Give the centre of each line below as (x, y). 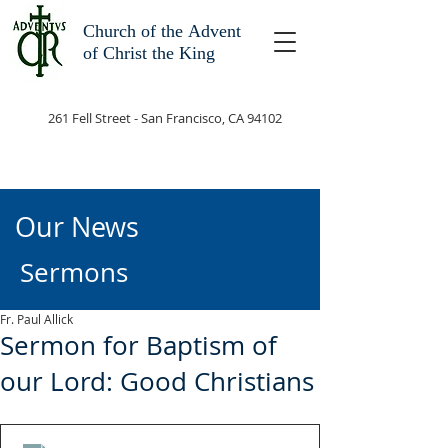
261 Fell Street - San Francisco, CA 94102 (165, 118)
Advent (214, 31)
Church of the (135, 31)
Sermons (74, 272)
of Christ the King (149, 53)
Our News (77, 227)
